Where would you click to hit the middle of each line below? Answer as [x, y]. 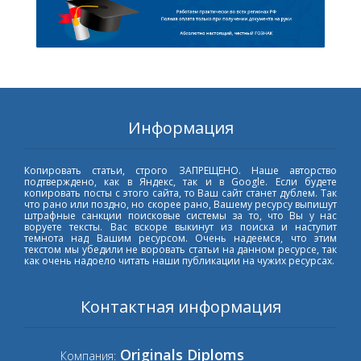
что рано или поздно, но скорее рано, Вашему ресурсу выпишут [180, 204]
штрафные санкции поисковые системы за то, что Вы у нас [180, 215]
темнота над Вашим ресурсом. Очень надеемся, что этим [180, 238]
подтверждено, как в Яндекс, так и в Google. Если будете [180, 181]
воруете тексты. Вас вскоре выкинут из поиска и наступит [180, 226]
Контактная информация [180, 306]
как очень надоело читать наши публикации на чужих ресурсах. [179, 260]
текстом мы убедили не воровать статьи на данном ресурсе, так [180, 249]
